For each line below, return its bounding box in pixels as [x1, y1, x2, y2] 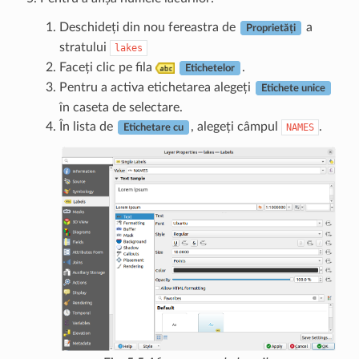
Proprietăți [245, 22, 296, 33]
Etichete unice [260, 83, 325, 93]
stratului [58, 40, 110, 54]
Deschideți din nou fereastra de [58, 20, 239, 34]
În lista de [58, 119, 116, 133]
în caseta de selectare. [58, 100, 183, 114]
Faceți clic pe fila [58, 60, 155, 74]
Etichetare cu [123, 122, 184, 132]
